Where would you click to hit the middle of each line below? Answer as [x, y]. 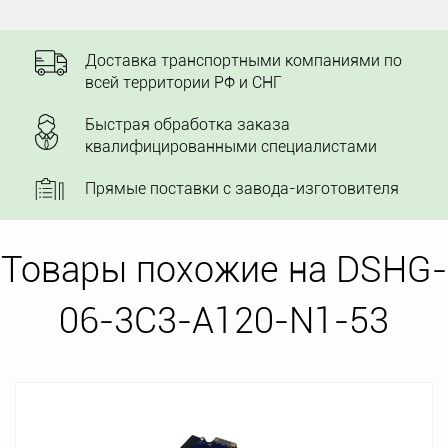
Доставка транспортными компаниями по [243, 60]
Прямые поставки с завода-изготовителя [242, 188]
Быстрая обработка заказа [187, 124]
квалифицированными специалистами [231, 146]
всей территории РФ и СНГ [183, 82]
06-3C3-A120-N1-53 [224, 321]
